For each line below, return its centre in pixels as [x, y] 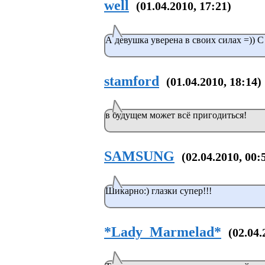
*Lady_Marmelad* [163, 232]
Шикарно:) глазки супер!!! [159, 191]
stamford [132, 81]
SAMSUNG [139, 156]
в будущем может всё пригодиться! [176, 115]
